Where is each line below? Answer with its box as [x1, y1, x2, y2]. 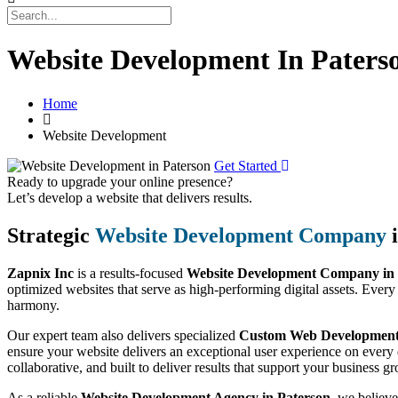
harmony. [7, 297, 60, 313]
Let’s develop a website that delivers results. [7, 189, 252, 205]
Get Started [214, 157, 281, 173]
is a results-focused [74, 265, 187, 281]
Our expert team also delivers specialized [7, 327, 239, 343]
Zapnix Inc [7, 265, 74, 281]
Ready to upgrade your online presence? [7, 173, 233, 189]
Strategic [7, 223, 95, 247]
